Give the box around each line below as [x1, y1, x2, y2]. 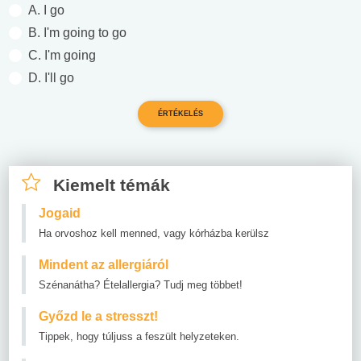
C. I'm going [28, 48, 96, 63]
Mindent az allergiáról [39, 258, 168, 272]
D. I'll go [28, 71, 74, 85]
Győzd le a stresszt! [39, 309, 158, 324]
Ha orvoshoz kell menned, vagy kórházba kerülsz [39, 227, 269, 240]
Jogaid [39, 206, 81, 221]
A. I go [28, 3, 64, 18]
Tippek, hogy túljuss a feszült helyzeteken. [39, 330, 239, 343]
